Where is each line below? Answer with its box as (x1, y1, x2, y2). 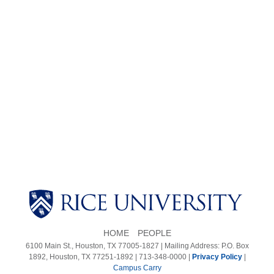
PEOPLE (137, 228, 171, 238)
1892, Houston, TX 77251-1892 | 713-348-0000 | (28, 252, 192, 261)
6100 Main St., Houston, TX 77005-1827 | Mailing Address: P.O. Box (25, 241, 249, 250)
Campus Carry (113, 263, 161, 272)
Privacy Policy (191, 252, 242, 261)
